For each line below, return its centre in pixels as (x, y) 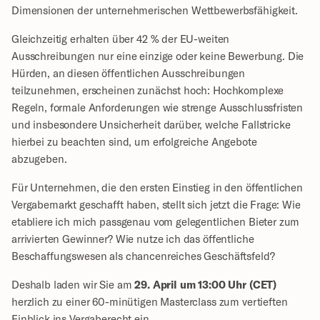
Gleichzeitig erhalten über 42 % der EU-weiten (121, 39)
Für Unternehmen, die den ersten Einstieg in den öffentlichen (157, 187)
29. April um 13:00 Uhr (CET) (206, 284)
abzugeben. (39, 159)
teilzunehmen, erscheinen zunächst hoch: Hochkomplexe (148, 90)
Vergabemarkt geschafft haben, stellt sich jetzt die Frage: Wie (156, 204)
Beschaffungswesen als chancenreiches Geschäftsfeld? (143, 256)
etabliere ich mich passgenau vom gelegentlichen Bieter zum (156, 221)
